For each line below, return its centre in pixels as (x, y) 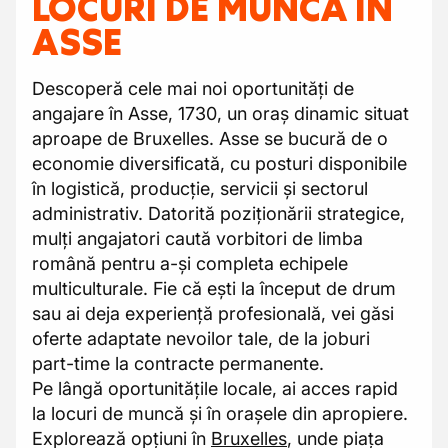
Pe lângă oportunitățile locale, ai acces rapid (215, 388)
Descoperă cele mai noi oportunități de (193, 88)
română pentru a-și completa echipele (190, 263)
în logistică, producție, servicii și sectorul (200, 188)
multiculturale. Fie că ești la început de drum (214, 288)
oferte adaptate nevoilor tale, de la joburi (201, 338)
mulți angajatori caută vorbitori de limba (197, 238)
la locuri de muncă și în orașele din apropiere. (220, 413)
